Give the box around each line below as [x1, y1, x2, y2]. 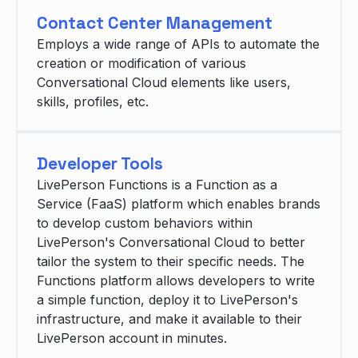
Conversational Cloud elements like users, [37, 74, 291, 91]
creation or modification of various [37, 55, 246, 72]
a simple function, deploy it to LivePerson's [37, 292, 298, 308]
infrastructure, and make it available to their [37, 311, 302, 328]
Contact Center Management [37, 12, 272, 34]
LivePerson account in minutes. [37, 330, 227, 347]
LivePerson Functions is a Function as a [37, 177, 277, 193]
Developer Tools [37, 153, 163, 175]
